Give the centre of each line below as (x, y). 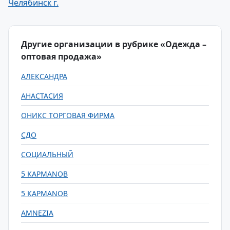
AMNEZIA (37, 213)
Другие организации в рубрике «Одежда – (114, 44)
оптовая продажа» (61, 56)
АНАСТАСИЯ (42, 96)
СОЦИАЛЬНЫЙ (47, 154)
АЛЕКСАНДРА (44, 76)
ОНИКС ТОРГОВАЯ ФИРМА (68, 115)
